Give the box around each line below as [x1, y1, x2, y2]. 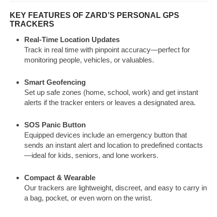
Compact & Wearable [24, 173, 95, 182]
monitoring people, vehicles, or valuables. [24, 56, 154, 64]
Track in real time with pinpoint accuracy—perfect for [24, 46, 190, 54]
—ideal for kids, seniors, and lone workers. [24, 151, 158, 160]
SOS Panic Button [24, 121, 86, 129]
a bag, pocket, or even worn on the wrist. [24, 194, 152, 202]
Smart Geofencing [24, 78, 86, 87]
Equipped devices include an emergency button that [24, 131, 187, 139]
